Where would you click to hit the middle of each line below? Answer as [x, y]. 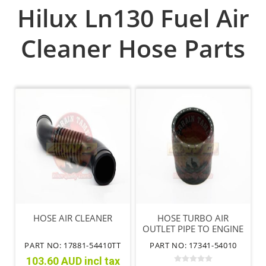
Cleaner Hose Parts [133, 48]
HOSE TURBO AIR [193, 218]
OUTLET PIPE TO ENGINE [193, 229]
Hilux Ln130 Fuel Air [133, 18]
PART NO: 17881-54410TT [73, 246]
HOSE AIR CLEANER [73, 218]
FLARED [193, 240]
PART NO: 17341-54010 [193, 246]
